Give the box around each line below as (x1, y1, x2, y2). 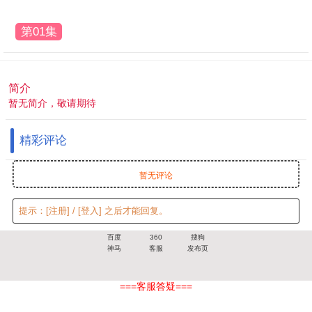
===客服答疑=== (120, 281, 192, 292)
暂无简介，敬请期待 (8, 97, 96, 109)
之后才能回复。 (102, 205, 169, 216)
